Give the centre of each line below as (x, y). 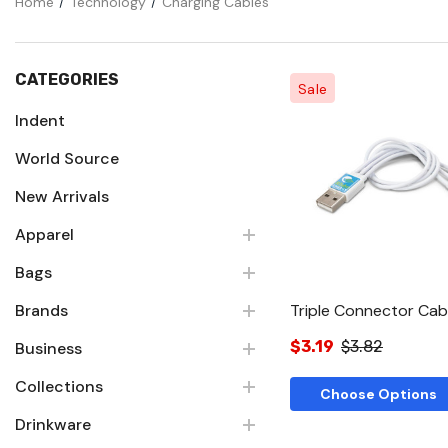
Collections (59, 386)
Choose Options (378, 393)
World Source (67, 158)
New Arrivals (62, 196)
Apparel (44, 234)
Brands (41, 310)
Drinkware (53, 424)
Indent (40, 120)
